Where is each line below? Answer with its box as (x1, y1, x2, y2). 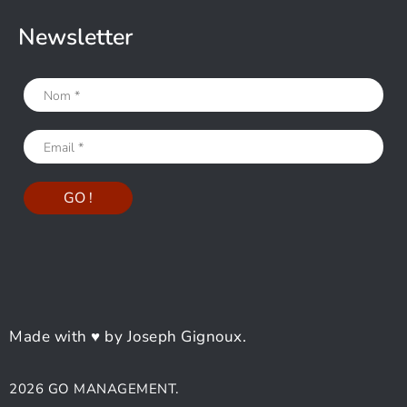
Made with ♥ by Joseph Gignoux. (9, 326, 246, 347)
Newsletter (18, 22, 133, 53)
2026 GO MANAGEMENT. (9, 380, 179, 399)
